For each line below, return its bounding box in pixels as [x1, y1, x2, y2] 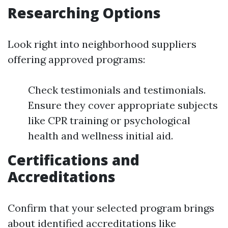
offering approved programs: [8, 53, 145, 66]
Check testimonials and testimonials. [28, 83, 206, 97]
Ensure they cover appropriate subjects [28, 99, 218, 112]
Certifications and [8, 150, 139, 170]
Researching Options [8, 3, 161, 23]
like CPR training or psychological [28, 114, 190, 127]
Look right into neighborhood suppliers [8, 38, 196, 51]
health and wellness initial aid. [28, 129, 173, 142]
